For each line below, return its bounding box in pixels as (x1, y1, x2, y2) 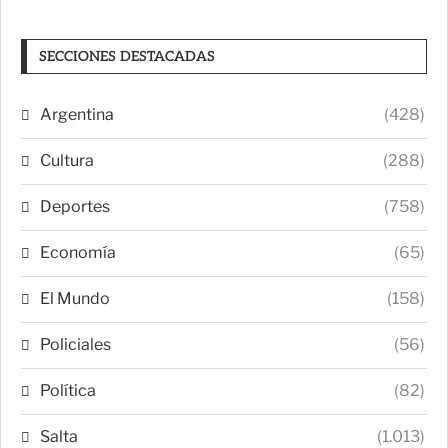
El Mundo (40, 288, 110, 308)
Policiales (40, 334, 111, 354)
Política (40, 380, 96, 400)
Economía (40, 242, 116, 262)
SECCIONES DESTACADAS (39, 47, 215, 65)
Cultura (40, 150, 94, 170)
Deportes (40, 196, 110, 216)
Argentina (40, 104, 114, 124)
